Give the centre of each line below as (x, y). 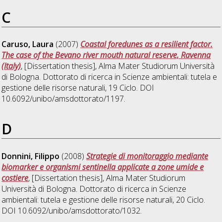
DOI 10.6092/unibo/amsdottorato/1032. (72, 211)
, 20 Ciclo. (189, 200)
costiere (15, 178)
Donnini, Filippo (31, 156)
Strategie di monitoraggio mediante (147, 156)
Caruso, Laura (28, 44)
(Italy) (11, 66)
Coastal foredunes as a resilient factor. (147, 44)
